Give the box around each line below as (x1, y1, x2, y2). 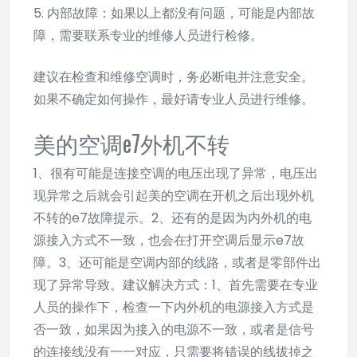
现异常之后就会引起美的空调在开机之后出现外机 (33, 186, 314, 205)
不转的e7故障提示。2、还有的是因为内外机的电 (33, 208, 312, 227)
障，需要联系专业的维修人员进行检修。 (33, 25, 263, 45)
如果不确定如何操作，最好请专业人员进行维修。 (33, 89, 314, 108)
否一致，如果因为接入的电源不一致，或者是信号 (33, 320, 314, 339)
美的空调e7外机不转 (33, 126, 229, 159)
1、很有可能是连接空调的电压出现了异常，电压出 (33, 163, 318, 182)
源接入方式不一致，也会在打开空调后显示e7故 (33, 230, 304, 249)
